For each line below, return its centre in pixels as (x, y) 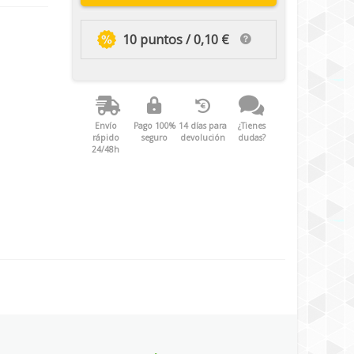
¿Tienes (251, 126)
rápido (105, 138)
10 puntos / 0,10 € (175, 39)
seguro (154, 138)
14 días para (203, 126)
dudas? (251, 138)
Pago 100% (154, 126)
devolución (203, 138)
